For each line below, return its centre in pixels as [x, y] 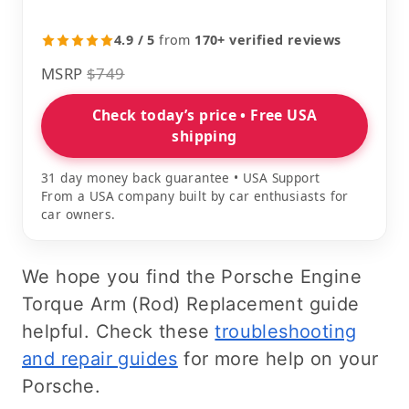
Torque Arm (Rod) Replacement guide [191, 304]
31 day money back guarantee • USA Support [181, 178]
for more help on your [278, 359]
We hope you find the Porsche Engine [192, 277]
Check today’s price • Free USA [204, 115]
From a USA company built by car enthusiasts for [195, 196]
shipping [204, 136]
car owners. [79, 214]
